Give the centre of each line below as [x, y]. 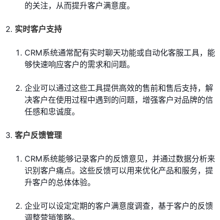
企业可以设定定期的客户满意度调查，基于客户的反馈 [119, 206]
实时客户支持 [38, 29]
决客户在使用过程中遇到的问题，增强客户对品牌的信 [119, 100]
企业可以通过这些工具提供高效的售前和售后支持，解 [119, 88]
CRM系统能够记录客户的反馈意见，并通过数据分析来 [120, 159]
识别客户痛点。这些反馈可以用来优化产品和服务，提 [119, 171]
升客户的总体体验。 [60, 182]
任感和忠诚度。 [52, 112]
